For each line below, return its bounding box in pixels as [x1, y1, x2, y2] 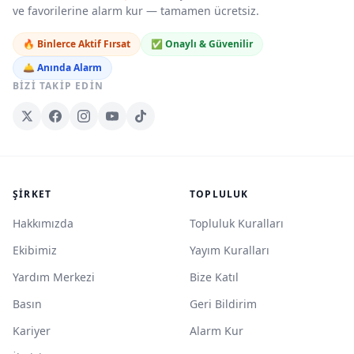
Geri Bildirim [190, 296, 257, 311]
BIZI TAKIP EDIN [13, 79, 104, 92]
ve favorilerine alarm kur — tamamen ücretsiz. [13, 3, 259, 18]
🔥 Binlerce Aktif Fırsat [23, 37, 130, 51]
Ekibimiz [13, 243, 57, 258]
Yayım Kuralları [190, 243, 269, 258]
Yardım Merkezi [13, 269, 95, 284]
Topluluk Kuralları [190, 216, 284, 231]
